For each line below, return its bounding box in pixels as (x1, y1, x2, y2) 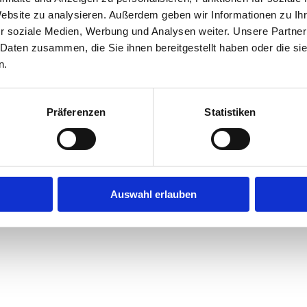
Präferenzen (46, 106, 106, 118)
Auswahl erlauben (110, 188, 197, 200)
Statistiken (204, 106, 256, 118)
